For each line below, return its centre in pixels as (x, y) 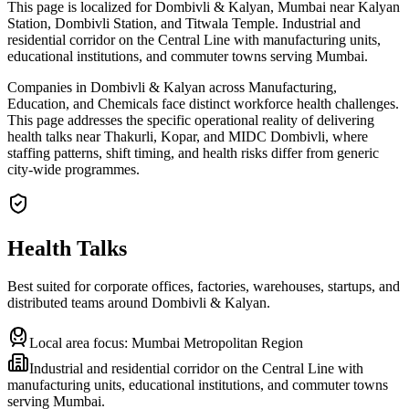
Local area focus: (80, 343)
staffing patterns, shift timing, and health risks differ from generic (193, 152)
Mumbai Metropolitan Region (217, 343)
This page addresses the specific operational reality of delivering (191, 120)
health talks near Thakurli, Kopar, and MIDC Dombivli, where (188, 136)
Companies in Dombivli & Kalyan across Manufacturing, (172, 87)
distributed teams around (79, 303)
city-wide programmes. (73, 169)
